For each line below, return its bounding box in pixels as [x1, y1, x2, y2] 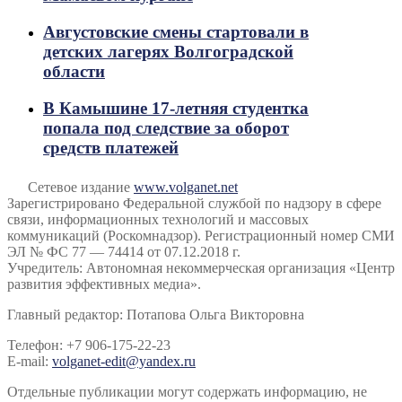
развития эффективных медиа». [7, 275, 201, 292]
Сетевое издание [24, 179, 134, 195]
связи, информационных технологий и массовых [7, 211, 309, 227]
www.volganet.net [134, 179, 238, 195]
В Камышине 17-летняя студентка [43, 98, 309, 118]
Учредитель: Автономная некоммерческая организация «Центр [7, 259, 395, 275]
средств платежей [43, 137, 179, 157]
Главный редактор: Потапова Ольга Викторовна [7, 306, 304, 322]
